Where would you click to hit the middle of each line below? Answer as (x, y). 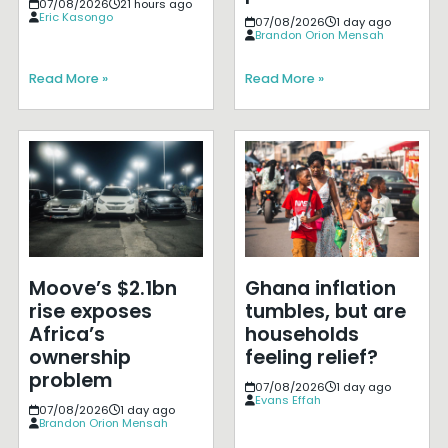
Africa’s (66, 335)
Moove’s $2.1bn (102, 289)
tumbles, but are (325, 312)
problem (70, 381)
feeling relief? (311, 358)
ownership (79, 358)
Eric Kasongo (75, 16)
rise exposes (90, 312)
